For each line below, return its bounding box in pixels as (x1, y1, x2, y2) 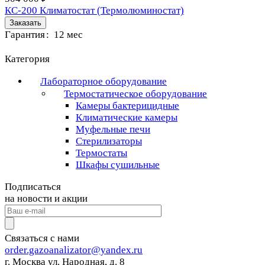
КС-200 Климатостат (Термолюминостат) (5, 5, 184, 17)
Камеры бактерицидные (76, 100, 179, 112)
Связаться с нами (5, 232, 79, 244)
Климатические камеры (76, 112, 177, 124)
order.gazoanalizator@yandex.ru (5, 244, 143, 256)
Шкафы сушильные (76, 159, 160, 171)
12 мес (54, 29, 83, 41)
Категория (5, 53, 52, 65)
